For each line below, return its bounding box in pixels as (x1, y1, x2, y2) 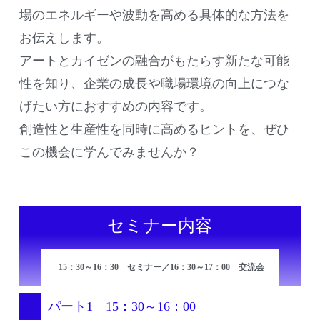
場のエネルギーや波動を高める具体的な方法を (19, 8, 289, 22)
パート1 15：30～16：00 (47, 299, 196, 314)
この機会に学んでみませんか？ (19, 145, 199, 159)
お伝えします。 (19, 31, 109, 45)
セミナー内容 (107, 216, 213, 235)
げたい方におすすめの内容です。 (19, 99, 212, 114)
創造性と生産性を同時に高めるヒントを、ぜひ (19, 122, 289, 136)
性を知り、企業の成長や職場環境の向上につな (19, 76, 289, 91)
